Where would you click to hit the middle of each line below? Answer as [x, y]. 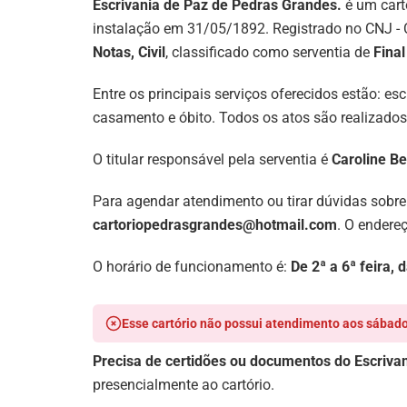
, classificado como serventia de [269, 53]
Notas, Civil [129, 53]
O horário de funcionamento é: [192, 267]
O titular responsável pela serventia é [212, 160]
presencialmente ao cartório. [184, 385]
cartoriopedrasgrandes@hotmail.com [215, 225]
